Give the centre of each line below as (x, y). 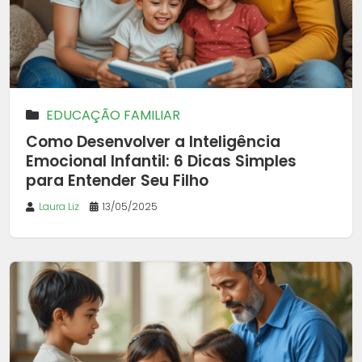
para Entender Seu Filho (117, 180)
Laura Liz (59, 206)
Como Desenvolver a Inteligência (153, 141)
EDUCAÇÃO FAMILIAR (113, 115)
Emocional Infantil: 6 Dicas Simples (161, 161)
